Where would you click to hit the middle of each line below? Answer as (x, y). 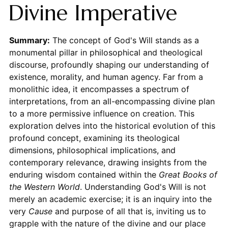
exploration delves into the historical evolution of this (112, 126)
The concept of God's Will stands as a (124, 40)
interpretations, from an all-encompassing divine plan (112, 102)
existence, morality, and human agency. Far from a (106, 77)
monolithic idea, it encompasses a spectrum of (99, 89)
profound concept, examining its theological (94, 138)
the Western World (44, 187)
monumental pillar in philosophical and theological (106, 53)
